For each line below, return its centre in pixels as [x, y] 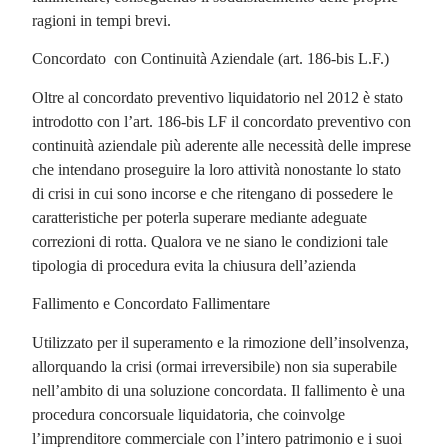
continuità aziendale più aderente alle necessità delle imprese [222, 145]
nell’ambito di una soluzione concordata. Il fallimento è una [219, 390]
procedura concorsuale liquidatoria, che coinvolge [189, 414]
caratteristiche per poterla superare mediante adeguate [200, 217]
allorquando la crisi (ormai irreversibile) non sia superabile [215, 366]
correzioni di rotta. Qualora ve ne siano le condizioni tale [210, 241]
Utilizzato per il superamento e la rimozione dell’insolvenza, [221, 342]
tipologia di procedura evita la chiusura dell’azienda [194, 265]
